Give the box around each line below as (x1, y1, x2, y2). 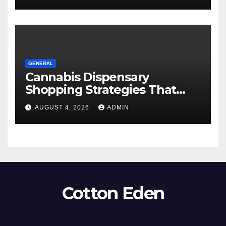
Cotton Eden (62, 182, 164, 204)
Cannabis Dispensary (25, 70, 149, 85)
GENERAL (28, 61, 53, 67)
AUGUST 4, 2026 (35, 103, 91, 111)
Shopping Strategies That (25, 82, 177, 97)
